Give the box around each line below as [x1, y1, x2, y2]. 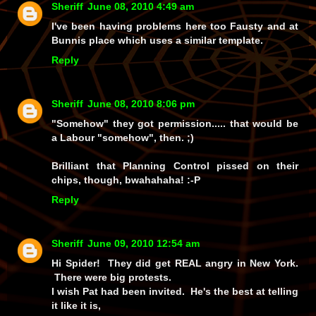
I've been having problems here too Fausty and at [51, 20, 298, 32]
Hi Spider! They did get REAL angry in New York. [51, 257, 298, 269]
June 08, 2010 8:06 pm [87, 97, 195, 109]
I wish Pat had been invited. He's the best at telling [51, 285, 298, 297]
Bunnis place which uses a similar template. [51, 34, 263, 46]
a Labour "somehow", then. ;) [51, 131, 194, 143]
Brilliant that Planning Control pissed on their [51, 159, 298, 171]
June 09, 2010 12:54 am [87, 237, 200, 249]
